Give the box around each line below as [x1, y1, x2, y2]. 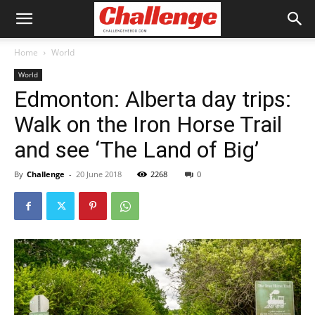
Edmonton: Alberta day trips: [14, 86, 291, 112]
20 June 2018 [76, 169, 122, 179]
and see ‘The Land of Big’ [14, 136, 259, 163]
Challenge [27, 169, 65, 179]
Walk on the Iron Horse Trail [14, 111, 282, 138]
